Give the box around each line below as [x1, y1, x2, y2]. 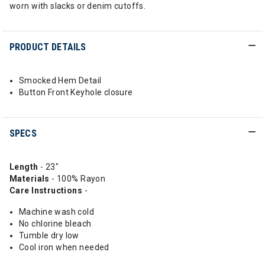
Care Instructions [9, 186, 85, 195]
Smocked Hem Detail [19, 76, 102, 85]
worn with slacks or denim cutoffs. [9, 1, 146, 11]
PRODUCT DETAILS [9, 41, 86, 53]
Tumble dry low [19, 231, 79, 240]
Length [9, 162, 40, 172]
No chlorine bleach [19, 219, 92, 228]
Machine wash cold [19, 207, 95, 216]
